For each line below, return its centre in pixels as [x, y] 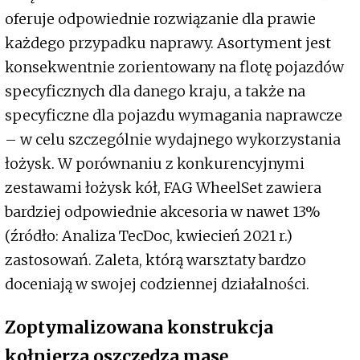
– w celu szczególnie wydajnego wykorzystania [173, 140]
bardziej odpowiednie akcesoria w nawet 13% [163, 212]
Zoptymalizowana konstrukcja [139, 328]
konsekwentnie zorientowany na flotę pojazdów [174, 67]
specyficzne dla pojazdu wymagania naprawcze [174, 116]
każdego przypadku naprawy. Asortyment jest [168, 43]
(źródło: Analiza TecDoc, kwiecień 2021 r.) [149, 236]
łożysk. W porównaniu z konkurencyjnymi [155, 164]
